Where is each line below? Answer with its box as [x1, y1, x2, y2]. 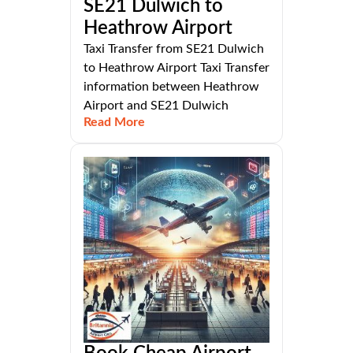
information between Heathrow [84, 80, 259, 94]
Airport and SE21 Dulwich [84, 99, 229, 113]
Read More [84, 116, 145, 129]
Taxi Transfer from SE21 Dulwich [84, 43, 264, 56]
